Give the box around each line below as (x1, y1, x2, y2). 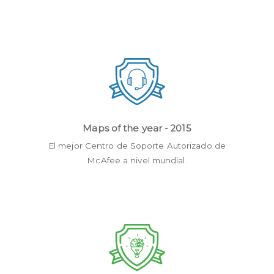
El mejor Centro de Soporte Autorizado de (48, 141, 226, 151)
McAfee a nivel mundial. (87, 155, 187, 166)
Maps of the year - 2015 (83, 123, 191, 135)
